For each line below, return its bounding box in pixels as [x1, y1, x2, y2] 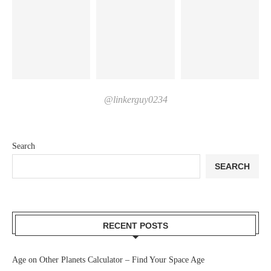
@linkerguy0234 [103, 94, 168, 105]
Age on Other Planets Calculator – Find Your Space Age [12, 255, 204, 265]
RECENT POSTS [103, 221, 168, 231]
